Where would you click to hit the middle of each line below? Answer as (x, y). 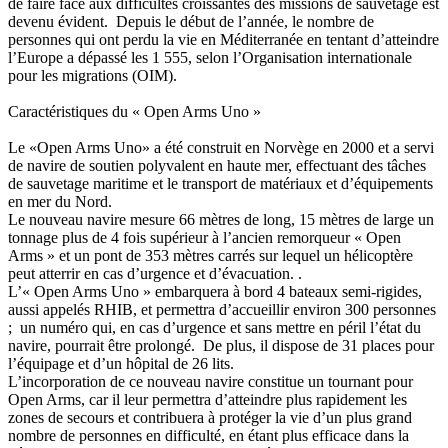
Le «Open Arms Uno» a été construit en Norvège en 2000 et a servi (221, 147)
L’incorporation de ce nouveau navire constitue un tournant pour (210, 381)
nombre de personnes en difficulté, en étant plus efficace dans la (208, 435)
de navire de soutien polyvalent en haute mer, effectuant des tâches (217, 165)
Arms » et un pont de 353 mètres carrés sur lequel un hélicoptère (210, 255)
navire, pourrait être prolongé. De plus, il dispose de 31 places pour (221, 345)
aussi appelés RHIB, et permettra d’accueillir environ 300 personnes (222, 309)
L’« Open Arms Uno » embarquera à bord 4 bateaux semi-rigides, (215, 291)
